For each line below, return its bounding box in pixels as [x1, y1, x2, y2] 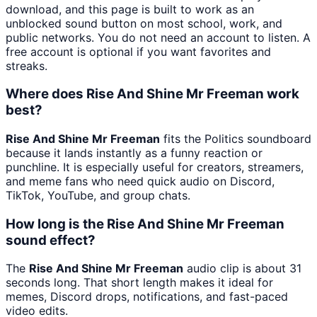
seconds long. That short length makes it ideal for [6, 275, 273, 290]
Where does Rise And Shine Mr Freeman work [6, 86, 299, 103]
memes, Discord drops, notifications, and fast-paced [6, 289, 288, 304]
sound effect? [6, 231, 96, 248]
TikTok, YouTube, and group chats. [6, 188, 190, 202]
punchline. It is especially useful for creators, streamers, [6, 159, 304, 174]
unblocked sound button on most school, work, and [6, 16, 282, 30]
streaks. [6, 58, 47, 73]
